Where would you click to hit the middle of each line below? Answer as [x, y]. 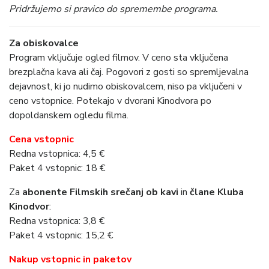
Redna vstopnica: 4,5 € [57, 154]
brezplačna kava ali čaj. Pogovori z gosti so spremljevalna [129, 72]
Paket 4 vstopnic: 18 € [57, 168]
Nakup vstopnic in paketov [70, 260]
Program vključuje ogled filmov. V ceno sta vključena [119, 58]
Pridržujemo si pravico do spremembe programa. [115, 9]
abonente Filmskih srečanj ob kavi [100, 192]
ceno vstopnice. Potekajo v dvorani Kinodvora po [110, 101]
